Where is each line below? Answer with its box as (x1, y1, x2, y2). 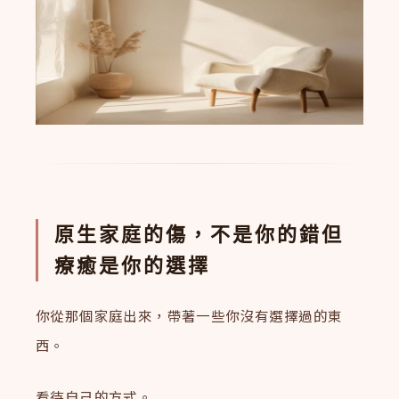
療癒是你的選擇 (54, 254, 211, 277)
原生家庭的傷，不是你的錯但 (54, 223, 345, 246)
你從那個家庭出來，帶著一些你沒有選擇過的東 (36, 305, 343, 325)
